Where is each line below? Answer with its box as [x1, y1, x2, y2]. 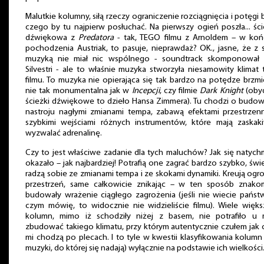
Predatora [78, 34, 114, 43]
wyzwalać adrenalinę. [25, 129, 102, 138]
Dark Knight [200, 87, 243, 96]
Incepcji [131, 87, 160, 96]
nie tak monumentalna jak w [25, 87, 132, 96]
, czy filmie [159, 87, 200, 96]
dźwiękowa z [25, 34, 79, 43]
